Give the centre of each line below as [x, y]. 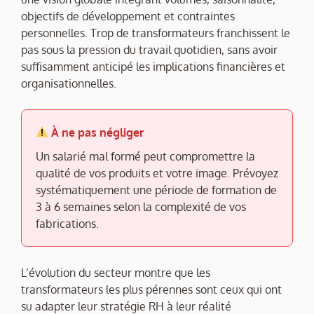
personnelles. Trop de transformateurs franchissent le [156, 33]
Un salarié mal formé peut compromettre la [145, 156]
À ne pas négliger [96, 132]
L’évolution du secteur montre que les [116, 272]
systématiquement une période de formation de [156, 190]
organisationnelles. [69, 83]
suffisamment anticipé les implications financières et [153, 66]
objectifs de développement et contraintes [128, 16]
